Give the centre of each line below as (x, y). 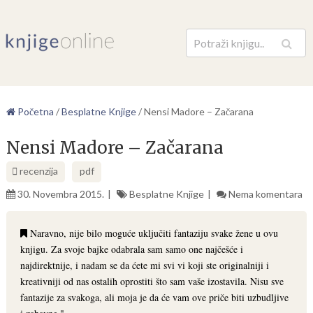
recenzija (37, 171)
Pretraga (260, 49)
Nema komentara (265, 194)
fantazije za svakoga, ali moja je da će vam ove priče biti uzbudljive (154, 297)
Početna (34, 111)
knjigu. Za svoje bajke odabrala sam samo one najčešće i (131, 249)
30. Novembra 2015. (60, 194)
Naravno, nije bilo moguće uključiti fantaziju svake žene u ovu (152, 233)
